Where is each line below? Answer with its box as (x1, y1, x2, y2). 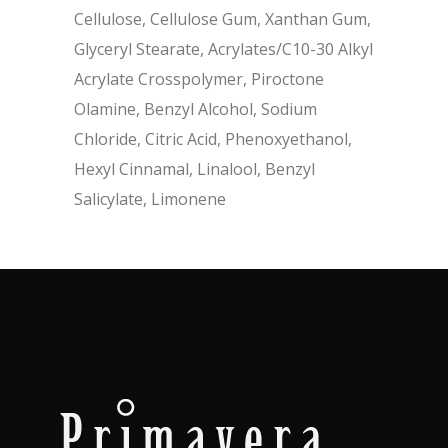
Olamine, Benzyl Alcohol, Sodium (74, 98, 317, 121)
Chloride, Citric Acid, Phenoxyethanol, (74, 128, 352, 151)
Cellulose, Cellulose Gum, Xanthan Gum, (74, 8, 371, 31)
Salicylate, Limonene (74, 188, 226, 211)
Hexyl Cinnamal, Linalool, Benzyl (74, 158, 315, 181)
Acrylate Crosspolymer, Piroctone (74, 68, 324, 91)
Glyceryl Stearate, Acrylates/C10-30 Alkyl (74, 38, 373, 61)
